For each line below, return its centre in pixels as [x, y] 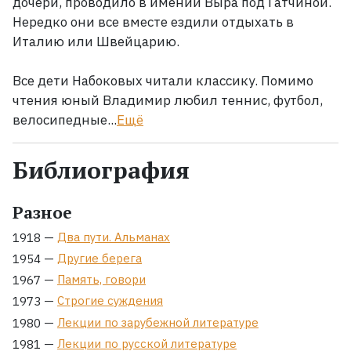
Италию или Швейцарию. [96, 42]
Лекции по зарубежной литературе [158, 322]
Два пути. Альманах [114, 237]
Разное [42, 212]
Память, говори [101, 280]
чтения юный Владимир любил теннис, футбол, [168, 100]
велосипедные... [65, 120]
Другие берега [100, 259]
